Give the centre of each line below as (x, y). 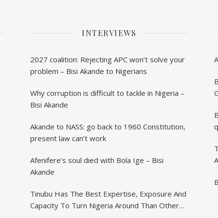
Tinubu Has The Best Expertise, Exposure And (108, 194)
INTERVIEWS (109, 33)
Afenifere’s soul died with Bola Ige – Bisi (97, 160)
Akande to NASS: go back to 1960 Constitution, (108, 127)
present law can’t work (68, 138)
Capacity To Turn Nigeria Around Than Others (107, 206)
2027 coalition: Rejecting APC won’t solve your (108, 60)
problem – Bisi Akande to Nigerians (89, 71)
